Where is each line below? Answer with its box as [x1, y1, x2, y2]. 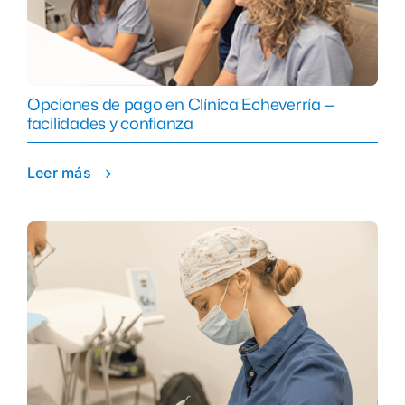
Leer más [26, 164, 91, 183]
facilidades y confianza [26, 111, 193, 136]
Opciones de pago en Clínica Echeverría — [26, 92, 335, 117]
